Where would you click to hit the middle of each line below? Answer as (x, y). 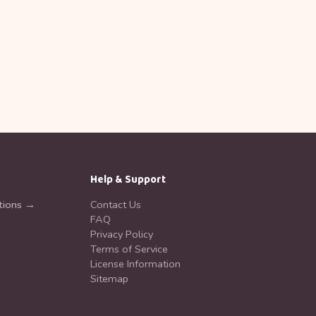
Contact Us (115, 205)
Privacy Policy (121, 234)
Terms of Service (129, 249)
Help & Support (128, 180)
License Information (135, 264)
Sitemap (109, 279)
